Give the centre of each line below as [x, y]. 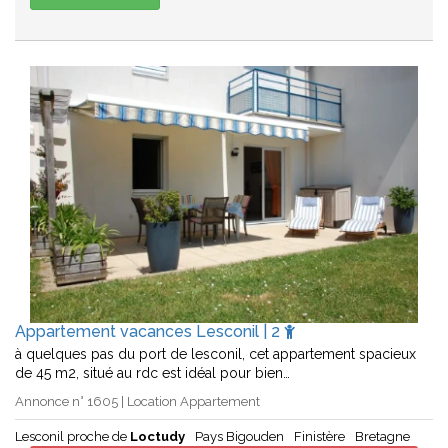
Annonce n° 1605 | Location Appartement [137, 402]
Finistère [319, 437]
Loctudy [157, 437]
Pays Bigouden [239, 437]
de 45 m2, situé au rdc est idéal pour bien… [152, 373]
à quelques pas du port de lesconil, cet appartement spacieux [215, 354]
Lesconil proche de [72, 437]
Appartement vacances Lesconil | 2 [149, 332]
